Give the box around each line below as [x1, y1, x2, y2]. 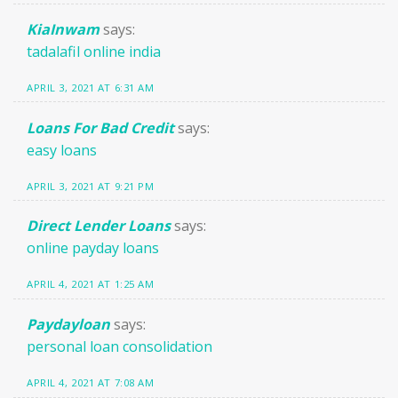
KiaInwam [27, 19, 99, 39]
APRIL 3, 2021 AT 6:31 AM [27, 80, 155, 94]
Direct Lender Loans [27, 216, 171, 236]
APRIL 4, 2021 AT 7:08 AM [27, 376, 155, 390]
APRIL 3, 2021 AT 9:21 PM [27, 179, 155, 193]
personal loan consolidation [27, 337, 212, 357]
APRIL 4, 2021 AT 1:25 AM [27, 277, 155, 291]
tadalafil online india [27, 41, 161, 61]
